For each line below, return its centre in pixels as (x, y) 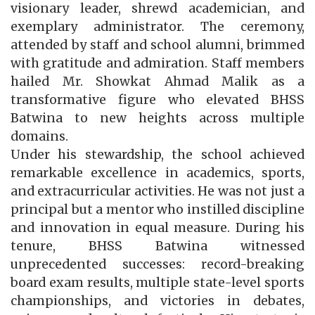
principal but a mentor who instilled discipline (157, 210)
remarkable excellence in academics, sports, (157, 173)
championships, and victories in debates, (157, 301)
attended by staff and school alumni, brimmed (157, 45)
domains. (39, 137)
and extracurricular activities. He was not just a (157, 192)
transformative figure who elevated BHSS (157, 100)
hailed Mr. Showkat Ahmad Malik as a (157, 82)
